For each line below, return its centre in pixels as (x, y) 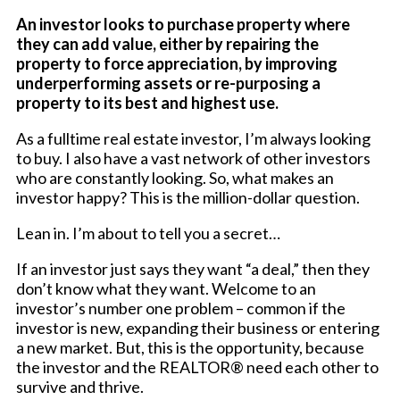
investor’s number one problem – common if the (181, 308)
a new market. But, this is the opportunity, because (190, 348)
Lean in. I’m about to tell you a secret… (148, 233)
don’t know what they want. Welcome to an (166, 289)
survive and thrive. (80, 387)
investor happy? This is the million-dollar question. (188, 198)
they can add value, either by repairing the (167, 44)
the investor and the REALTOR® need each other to (197, 367)
